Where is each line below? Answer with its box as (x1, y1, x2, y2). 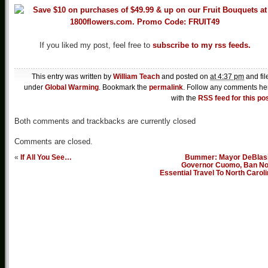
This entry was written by (32, 72, 113, 81)
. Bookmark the (99, 83, 149, 92)
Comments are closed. (14, 137, 93, 147)
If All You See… (20, 153, 72, 162)
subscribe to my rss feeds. (152, 41, 251, 50)
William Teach (113, 72, 160, 81)
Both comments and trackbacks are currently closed (14, 117, 196, 126)
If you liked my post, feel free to (39, 41, 153, 50)
